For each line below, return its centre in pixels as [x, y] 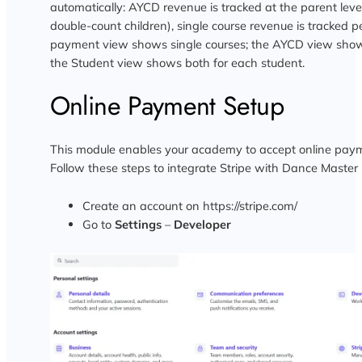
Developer [202, 224]
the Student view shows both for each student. [177, 62]
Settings [138, 224]
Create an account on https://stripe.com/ [189, 205]
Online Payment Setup [166, 105]
